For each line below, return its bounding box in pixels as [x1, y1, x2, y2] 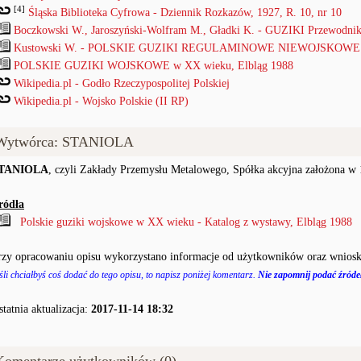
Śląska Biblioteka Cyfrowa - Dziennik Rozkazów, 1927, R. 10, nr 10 [28, 6, 342, 19]
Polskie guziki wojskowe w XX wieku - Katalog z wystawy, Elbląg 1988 [20, 216, 352, 228]
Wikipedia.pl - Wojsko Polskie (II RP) [14, 95, 189, 107]
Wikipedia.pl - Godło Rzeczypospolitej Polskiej [14, 77, 230, 89]
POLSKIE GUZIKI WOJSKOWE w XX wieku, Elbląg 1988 [14, 60, 293, 72]
